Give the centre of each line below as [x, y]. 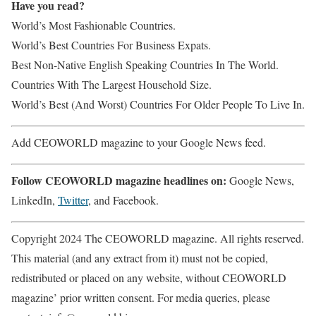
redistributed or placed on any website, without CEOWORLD [149, 278]
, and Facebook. [123, 200]
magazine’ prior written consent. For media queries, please [141, 297]
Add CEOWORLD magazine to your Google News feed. [139, 142]
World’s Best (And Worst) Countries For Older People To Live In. [158, 104]
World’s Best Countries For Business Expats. [111, 45]
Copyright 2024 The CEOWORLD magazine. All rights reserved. [158, 238]
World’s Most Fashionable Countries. [93, 25]
